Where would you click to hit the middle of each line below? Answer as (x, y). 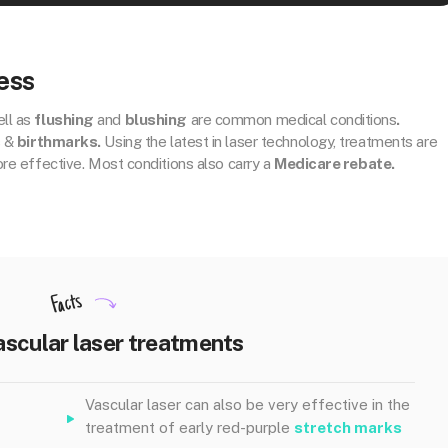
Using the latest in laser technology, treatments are (269, 141)
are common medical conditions (291, 119)
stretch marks (348, 427)
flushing (64, 119)
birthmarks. (58, 141)
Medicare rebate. (334, 163)
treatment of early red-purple (189, 427)
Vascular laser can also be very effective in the (247, 404)
